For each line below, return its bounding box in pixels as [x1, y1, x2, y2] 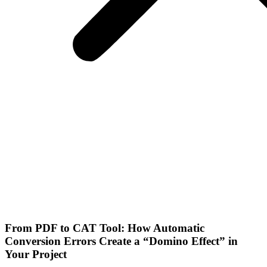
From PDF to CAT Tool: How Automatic [5, 221, 204, 234]
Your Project [5, 247, 67, 260]
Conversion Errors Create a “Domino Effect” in [5, 234, 238, 247]
